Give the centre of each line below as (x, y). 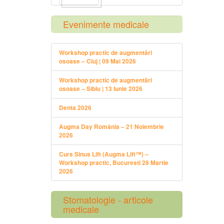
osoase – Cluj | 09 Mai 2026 (97, 61)
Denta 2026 (75, 108)
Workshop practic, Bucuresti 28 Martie (114, 163)
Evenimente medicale (106, 24)
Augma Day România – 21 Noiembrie (111, 127)
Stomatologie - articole (108, 200)
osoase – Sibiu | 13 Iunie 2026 (101, 89)
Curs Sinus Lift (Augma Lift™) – (104, 154)
